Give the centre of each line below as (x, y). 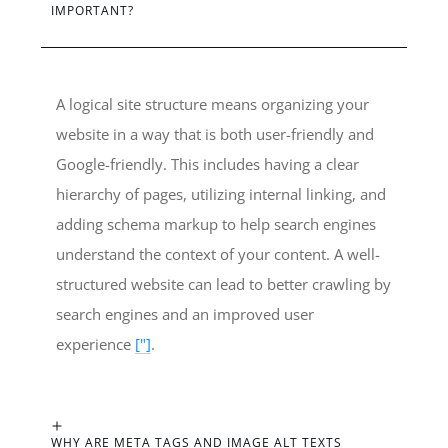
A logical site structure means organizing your (212, 104)
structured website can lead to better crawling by (223, 284)
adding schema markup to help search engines (216, 224)
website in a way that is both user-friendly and (215, 134)
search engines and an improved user (185, 314)
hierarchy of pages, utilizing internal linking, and (221, 194)
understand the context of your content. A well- (218, 254)
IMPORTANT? (92, 11)
